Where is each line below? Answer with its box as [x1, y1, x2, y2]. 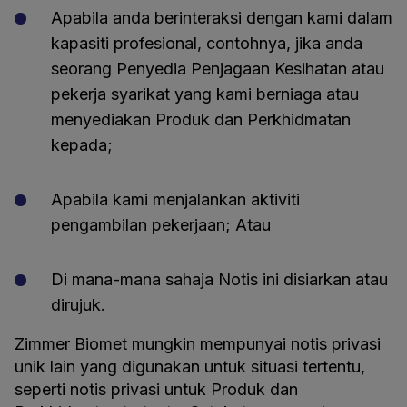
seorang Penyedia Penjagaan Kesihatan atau [51, 59, 384, 78]
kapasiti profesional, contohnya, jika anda [51, 34, 362, 53]
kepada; [51, 135, 113, 154]
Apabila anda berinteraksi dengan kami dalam [51, 8, 392, 27]
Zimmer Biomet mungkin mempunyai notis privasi [15, 334, 381, 353]
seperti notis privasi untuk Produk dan [15, 380, 298, 399]
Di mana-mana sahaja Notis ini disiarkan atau [51, 270, 388, 289]
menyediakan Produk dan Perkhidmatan [51, 110, 351, 129]
